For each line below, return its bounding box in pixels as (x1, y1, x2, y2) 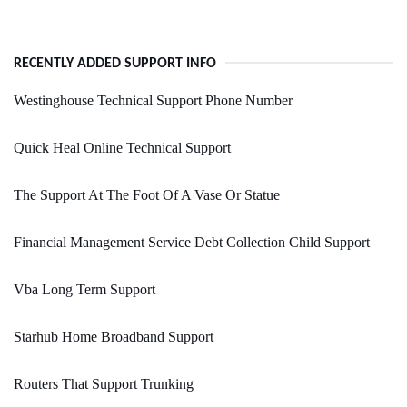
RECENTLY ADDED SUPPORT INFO (14, 56, 216, 72)
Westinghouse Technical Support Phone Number (14, 93, 293, 109)
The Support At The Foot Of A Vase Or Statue (14, 187, 280, 203)
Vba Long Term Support (14, 282, 155, 298)
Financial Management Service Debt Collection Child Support (14, 234, 370, 251)
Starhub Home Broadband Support (14, 329, 213, 345)
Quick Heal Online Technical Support (14, 140, 231, 156)
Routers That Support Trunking (14, 376, 194, 392)
